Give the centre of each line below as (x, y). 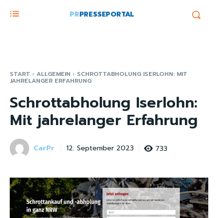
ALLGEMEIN (54, 74)
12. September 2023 (100, 148)
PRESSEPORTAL (107, 14)
